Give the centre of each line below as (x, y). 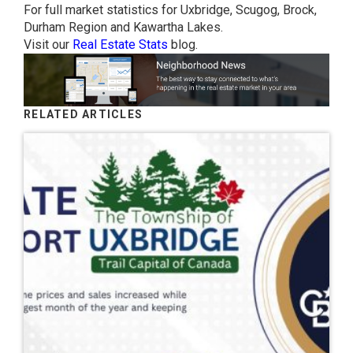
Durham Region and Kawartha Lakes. (123, 28)
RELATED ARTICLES (84, 115)
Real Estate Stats (120, 45)
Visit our (48, 45)
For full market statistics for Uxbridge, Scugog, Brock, (170, 10)
